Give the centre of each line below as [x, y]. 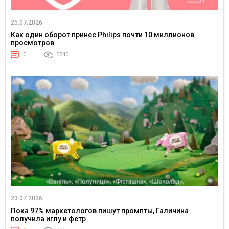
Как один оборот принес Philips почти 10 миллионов [102, 35]
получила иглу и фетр [48, 219]
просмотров [32, 43]
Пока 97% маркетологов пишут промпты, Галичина [100, 211]
